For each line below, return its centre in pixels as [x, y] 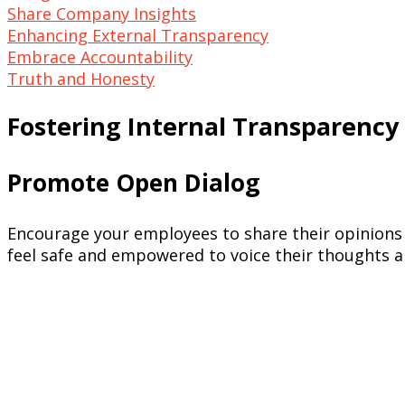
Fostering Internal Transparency [203, 127]
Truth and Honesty [81, 78]
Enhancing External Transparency [138, 35]
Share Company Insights [102, 13]
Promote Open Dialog [133, 183]
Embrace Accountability [100, 57]
